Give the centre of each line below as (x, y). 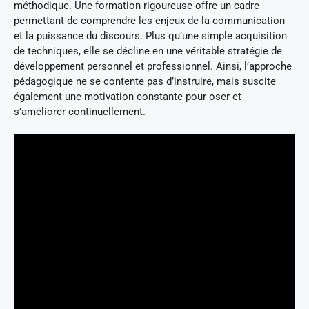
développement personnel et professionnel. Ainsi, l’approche (153, 66)
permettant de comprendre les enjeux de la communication (149, 20)
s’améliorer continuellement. (80, 111)
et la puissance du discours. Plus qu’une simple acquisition (150, 36)
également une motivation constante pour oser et (128, 96)
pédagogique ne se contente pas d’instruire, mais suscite (145, 81)
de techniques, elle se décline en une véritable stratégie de (148, 51)
